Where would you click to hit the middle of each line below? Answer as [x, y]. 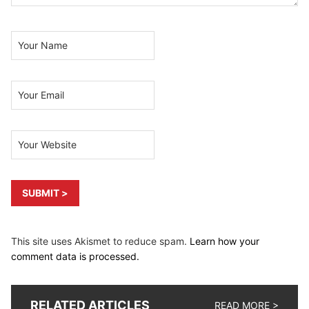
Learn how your [225, 241]
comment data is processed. [75, 257]
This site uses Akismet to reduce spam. [100, 241]
